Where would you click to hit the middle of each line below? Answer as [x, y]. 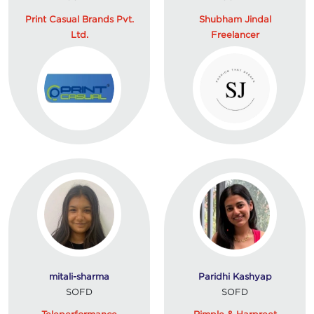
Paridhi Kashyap [235, 276]
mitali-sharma [79, 276]
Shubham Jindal [235, 19]
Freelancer [235, 34]
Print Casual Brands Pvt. [79, 19]
